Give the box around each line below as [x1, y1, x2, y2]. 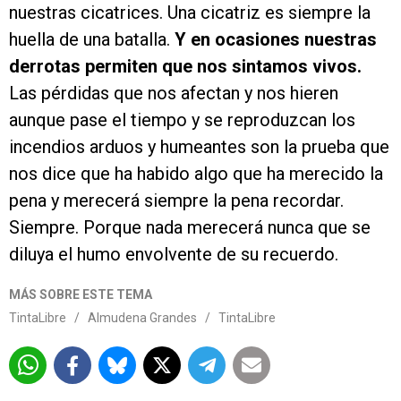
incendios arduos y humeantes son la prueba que [9, 136, 389, 158]
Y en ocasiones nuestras [175, 29, 377, 51]
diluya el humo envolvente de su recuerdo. [9, 243, 338, 266]
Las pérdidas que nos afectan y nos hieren [9, 82, 338, 105]
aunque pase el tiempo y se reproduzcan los [9, 109, 355, 132]
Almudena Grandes [88, 311, 197, 326]
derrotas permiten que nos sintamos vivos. [9, 55, 362, 78]
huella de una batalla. [9, 29, 175, 51]
